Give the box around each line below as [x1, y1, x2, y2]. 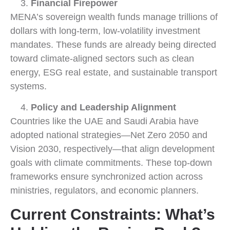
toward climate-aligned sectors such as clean [10, 53, 194, 64]
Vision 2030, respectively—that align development [10, 144, 215, 155]
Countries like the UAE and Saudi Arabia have [10, 116, 199, 127]
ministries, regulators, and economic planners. [10, 185, 199, 196]
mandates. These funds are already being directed [10, 39, 216, 50]
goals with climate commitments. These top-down [10, 158, 212, 168]
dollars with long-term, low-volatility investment [10, 25, 200, 36]
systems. [10, 81, 47, 91]
